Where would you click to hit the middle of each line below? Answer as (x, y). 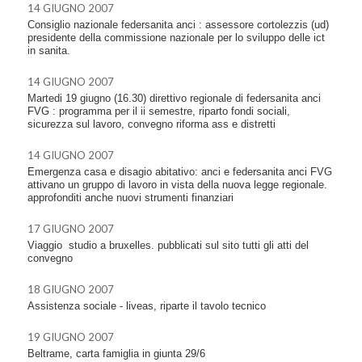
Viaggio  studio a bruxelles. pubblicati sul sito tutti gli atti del (168, 245)
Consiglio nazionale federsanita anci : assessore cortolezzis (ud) (178, 24)
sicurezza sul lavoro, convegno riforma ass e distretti (152, 124)
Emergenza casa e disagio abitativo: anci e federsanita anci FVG (180, 171)
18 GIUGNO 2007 (71, 289)
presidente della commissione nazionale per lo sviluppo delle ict (176, 37)
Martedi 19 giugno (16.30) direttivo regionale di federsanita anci (174, 98)
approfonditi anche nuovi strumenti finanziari (130, 197)
